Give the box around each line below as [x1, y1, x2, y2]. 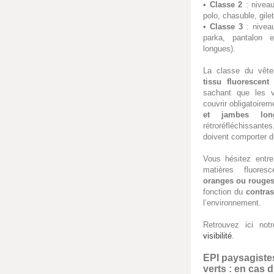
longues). [203, 43, 235, 53]
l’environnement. [203, 198, 261, 207]
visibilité [203, 231, 232, 240]
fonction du [203, 187, 246, 196]
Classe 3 [210, 21, 243, 31]
